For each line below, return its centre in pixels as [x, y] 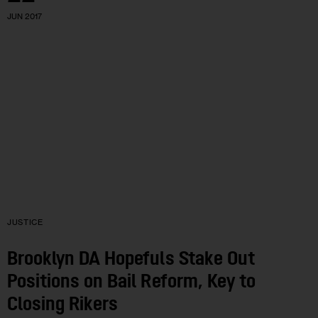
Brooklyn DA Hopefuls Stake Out [131, 261]
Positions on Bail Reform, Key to [131, 283]
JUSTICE [25, 222]
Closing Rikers [63, 306]
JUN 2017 [24, 16]
